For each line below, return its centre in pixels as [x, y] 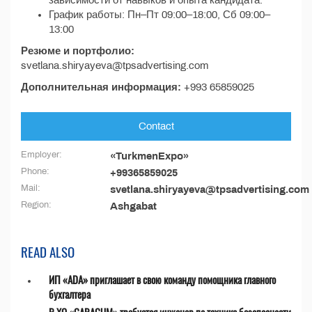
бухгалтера [70, 294]
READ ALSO [48, 251]
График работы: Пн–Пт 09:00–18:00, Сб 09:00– [159, 15]
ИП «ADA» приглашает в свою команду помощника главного [162, 279]
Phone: [35, 171]
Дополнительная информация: [102, 87]
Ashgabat [133, 206]
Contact [156, 126]
